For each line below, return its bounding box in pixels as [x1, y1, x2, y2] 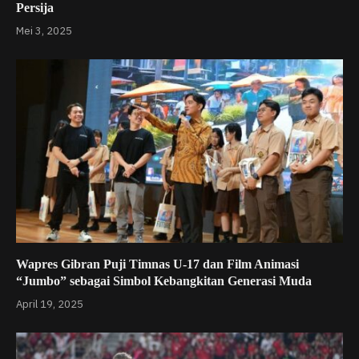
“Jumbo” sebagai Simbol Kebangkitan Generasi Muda [16, 274, 312, 288]
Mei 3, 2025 [16, 23, 72, 38]
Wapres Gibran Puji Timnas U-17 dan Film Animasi [16, 257, 299, 271]
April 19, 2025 [16, 297, 83, 311]
